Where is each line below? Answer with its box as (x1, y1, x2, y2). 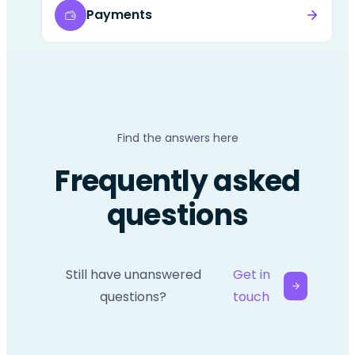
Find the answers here (116, 130, 239, 147)
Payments (86, 6, 152, 25)
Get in (232, 265, 270, 284)
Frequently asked (55, 161, 300, 202)
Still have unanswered (65, 265, 201, 284)
